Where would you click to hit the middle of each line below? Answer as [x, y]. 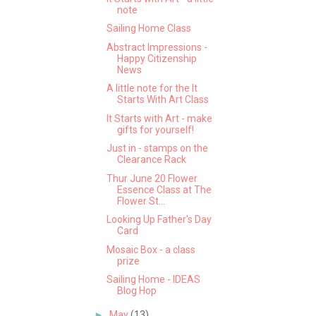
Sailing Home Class [148, 29]
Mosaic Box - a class [151, 249]
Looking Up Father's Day [159, 220]
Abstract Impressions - [157, 47]
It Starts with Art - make [159, 118]
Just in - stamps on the [157, 148]
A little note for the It [152, 89]
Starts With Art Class [163, 100]
